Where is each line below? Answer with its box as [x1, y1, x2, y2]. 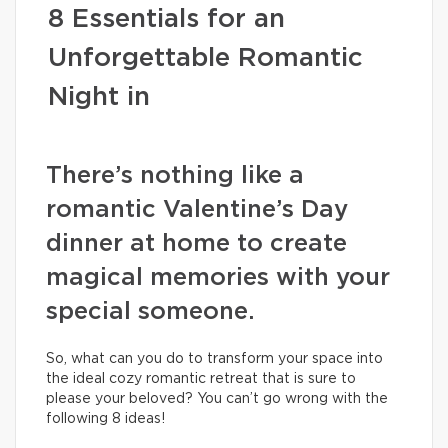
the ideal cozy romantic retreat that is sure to [46, 372, 356, 386]
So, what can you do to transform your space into [46, 352, 383, 366]
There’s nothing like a [46, 164, 304, 188]
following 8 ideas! [46, 412, 165, 426]
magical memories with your [46, 266, 390, 290]
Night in [48, 84, 150, 110]
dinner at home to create [46, 232, 347, 256]
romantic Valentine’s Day [46, 198, 348, 222]
